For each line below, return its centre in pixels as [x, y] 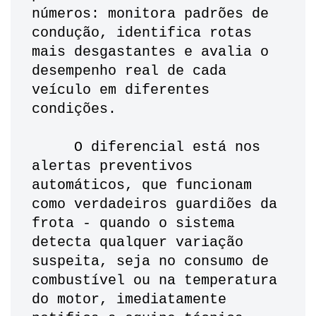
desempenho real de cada [129, 71]
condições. [78, 109]
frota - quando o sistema [133, 224]
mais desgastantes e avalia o [150, 52]
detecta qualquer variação [138, 243]
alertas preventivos [112, 166]
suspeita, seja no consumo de [150, 262]
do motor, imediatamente [129, 300]
